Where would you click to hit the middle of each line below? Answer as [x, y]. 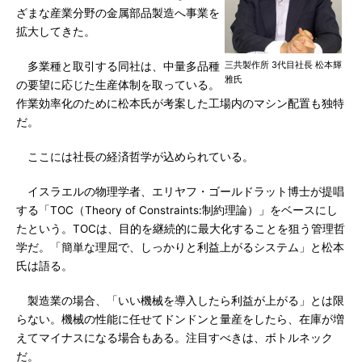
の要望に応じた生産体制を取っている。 [118, 85]
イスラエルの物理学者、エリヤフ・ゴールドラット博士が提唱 [180, 192]
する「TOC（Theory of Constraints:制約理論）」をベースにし [177, 210]
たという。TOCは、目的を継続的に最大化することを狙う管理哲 [181, 229]
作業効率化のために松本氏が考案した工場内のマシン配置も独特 [180, 103]
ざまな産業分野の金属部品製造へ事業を [118, 13]
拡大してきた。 [56, 32]
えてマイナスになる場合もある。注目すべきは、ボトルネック [175, 338]
